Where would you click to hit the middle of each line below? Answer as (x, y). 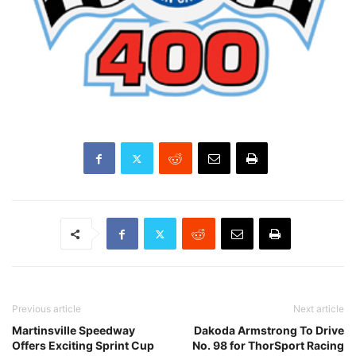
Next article (319, 309)
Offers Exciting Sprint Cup (83, 345)
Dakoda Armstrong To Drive (269, 330)
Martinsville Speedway (74, 330)
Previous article (46, 309)
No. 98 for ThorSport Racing (268, 345)
